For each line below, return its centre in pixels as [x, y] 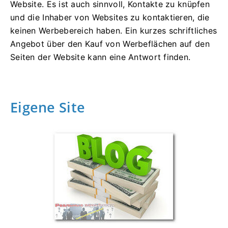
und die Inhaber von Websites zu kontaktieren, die [110, 17]
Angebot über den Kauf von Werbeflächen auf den [110, 44]
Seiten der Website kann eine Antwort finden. [101, 57]
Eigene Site [48, 107]
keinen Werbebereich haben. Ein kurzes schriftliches [114, 30]
